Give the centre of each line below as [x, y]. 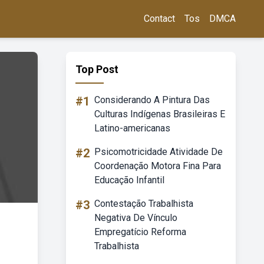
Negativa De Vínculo [136, 218]
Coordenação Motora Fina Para [158, 166]
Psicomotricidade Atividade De [159, 152]
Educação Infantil [129, 180]
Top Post [97, 69]
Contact [159, 19]
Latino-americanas [132, 128]
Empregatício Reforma [140, 232]
